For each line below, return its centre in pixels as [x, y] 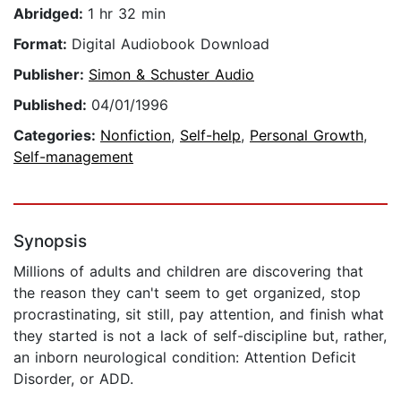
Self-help [210, 136]
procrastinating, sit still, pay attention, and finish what [199, 315]
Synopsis [50, 242]
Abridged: [51, 14]
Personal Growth [307, 136]
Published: [52, 105]
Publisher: [51, 75]
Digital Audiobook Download [171, 44]
